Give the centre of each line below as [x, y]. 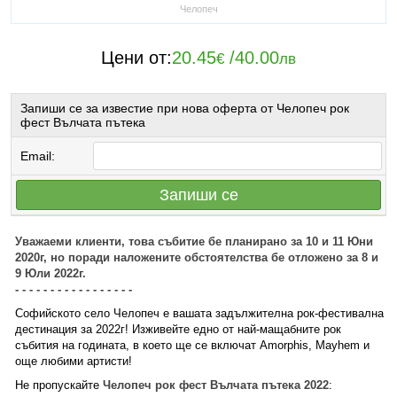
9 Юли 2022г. [51, 273]
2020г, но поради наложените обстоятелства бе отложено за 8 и [197, 257]
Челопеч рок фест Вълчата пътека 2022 [216, 385]
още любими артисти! [74, 361]
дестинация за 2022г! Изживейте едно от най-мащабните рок [178, 329]
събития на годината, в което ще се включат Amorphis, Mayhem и [192, 345]
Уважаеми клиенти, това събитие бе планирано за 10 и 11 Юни [194, 241]
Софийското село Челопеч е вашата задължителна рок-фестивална [199, 313]
